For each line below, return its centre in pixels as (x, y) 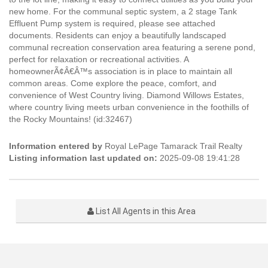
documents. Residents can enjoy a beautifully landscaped (118, 35)
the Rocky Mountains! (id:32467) (71, 119)
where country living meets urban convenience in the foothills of (129, 107)
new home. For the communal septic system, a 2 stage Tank (123, 11)
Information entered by (56, 146)
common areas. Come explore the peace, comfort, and (113, 83)
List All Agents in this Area (144, 211)
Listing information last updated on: (83, 158)
